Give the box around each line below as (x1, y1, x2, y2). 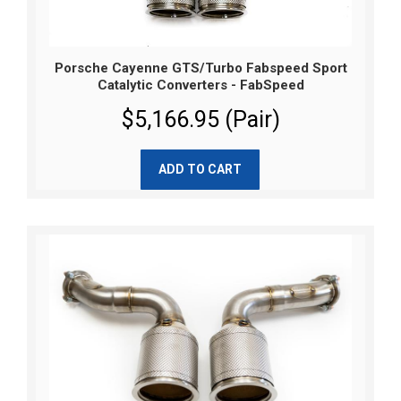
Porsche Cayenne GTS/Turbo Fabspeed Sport (54, 60, 347, 77)
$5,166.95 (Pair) (121, 107, 280, 133)
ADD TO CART (158, 162, 242, 177)
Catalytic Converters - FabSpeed (97, 77, 304, 94)
